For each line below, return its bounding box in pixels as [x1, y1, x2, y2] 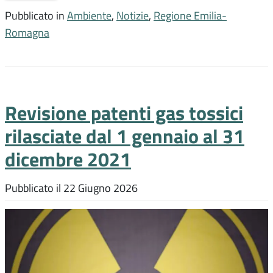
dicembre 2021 [5, 144, 131, 174]
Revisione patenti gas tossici [5, 98, 243, 127]
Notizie [116, 8, 149, 23]
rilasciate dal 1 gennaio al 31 [5, 121, 244, 151]
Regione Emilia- [154, 8, 227, 23]
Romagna [5, 25, 49, 40]
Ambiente [67, 8, 112, 23]
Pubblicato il [5, 180, 63, 196]
